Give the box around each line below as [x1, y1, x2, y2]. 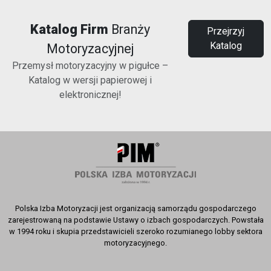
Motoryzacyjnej [46, 41, 134, 56]
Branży [108, 21, 151, 37]
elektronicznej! [59, 88, 122, 100]
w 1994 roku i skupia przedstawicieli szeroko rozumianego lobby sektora [8, 226, 263, 236]
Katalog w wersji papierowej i [28, 74, 152, 86]
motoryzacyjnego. [104, 238, 167, 247]
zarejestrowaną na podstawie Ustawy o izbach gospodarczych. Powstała [7, 215, 264, 224]
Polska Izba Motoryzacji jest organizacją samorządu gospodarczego [15, 203, 256, 213]
